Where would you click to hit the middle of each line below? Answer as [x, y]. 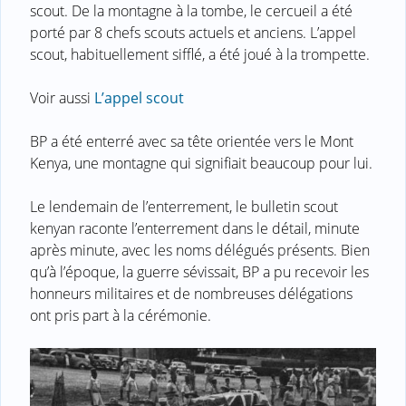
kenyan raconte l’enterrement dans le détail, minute [195, 228]
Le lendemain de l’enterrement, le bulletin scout [184, 206]
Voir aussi [62, 97]
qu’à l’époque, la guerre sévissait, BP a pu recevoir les [199, 271]
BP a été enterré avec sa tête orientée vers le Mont [192, 141]
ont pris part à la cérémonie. [121, 315]
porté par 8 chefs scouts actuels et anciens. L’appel [193, 32]
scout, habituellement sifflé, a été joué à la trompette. [200, 54]
